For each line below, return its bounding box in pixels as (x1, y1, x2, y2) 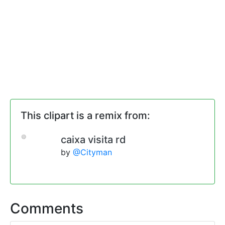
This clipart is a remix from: (21, 109, 150, 122)
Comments (10, 199, 83, 217)
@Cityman (73, 147, 112, 157)
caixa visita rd (61, 133, 126, 146)
